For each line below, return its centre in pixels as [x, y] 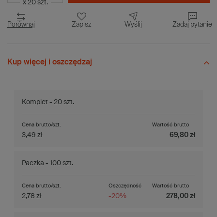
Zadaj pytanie [192, 24]
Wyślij [133, 24]
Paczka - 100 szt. [47, 163]
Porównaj [21, 24]
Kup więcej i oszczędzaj [50, 62]
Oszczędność [125, 186]
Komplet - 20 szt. [48, 102]
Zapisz [82, 24]
